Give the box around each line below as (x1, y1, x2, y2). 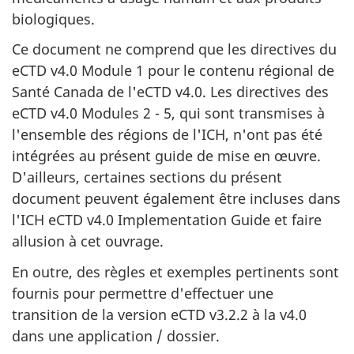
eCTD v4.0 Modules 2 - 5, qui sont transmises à (12, 104, 325, 122)
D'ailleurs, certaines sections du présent (12, 168, 282, 186)
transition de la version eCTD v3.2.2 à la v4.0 (12, 304, 307, 324)
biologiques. (12, 9, 95, 28)
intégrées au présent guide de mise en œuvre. (12, 146, 321, 165)
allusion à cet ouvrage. (12, 232, 164, 250)
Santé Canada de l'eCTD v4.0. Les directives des (12, 82, 329, 101)
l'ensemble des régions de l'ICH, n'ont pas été (12, 125, 322, 144)
